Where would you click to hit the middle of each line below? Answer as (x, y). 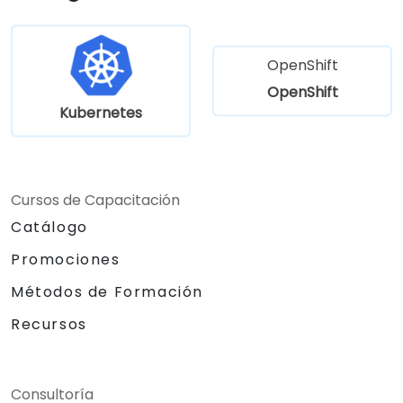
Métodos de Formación (107, 291)
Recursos (49, 324)
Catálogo (49, 227)
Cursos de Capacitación (95, 200)
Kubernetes (101, 112)
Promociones (66, 259)
